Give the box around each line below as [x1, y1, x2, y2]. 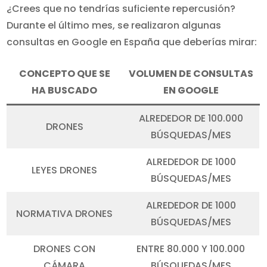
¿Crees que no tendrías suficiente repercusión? [7, 2, 236, 15]
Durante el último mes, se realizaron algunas [7, 18, 222, 32]
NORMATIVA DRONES [16, 207, 113, 221]
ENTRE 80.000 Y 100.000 [136, 242, 246, 256]
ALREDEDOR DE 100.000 [138, 111, 243, 125]
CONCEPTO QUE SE [18, 67, 110, 80]
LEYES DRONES [32, 163, 98, 177]
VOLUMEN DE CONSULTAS [128, 67, 253, 80]
